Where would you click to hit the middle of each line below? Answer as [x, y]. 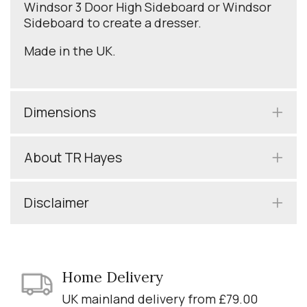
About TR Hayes [73, 158]
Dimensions [60, 112]
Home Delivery [112, 278]
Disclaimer [57, 203]
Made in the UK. [70, 51]
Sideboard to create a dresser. [113, 23]
